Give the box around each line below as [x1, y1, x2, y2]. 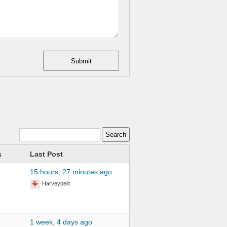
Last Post [29, 150, 63, 158]
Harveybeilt [42, 180, 70, 186]
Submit [70, 57, 92, 65]
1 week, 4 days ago [29, 218, 92, 226]
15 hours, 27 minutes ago [29, 168, 112, 176]
